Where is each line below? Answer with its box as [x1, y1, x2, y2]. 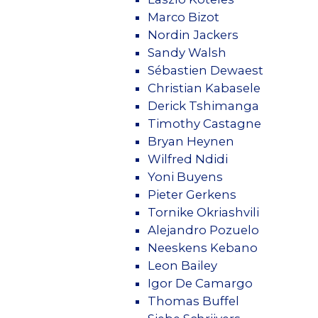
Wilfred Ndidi [148, 151, 228, 166]
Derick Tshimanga [148, 98, 259, 113]
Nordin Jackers [148, 27, 238, 42]
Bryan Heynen [148, 133, 234, 148]
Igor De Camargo [148, 275, 253, 290]
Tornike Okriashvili [148, 204, 259, 219]
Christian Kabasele [148, 80, 261, 95]
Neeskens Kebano [148, 240, 258, 255]
